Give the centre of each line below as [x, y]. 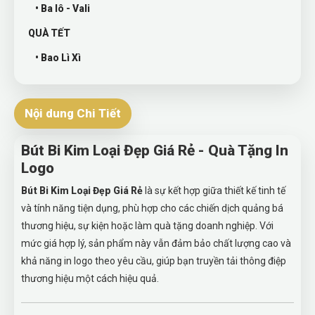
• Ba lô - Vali [63, 8]
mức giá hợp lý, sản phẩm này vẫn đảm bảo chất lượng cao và [156, 243]
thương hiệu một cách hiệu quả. [90, 278]
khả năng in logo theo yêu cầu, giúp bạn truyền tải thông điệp [154, 261]
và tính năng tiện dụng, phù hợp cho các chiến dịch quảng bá [152, 208]
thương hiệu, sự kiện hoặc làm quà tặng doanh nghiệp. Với [147, 226]
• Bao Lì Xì [58, 58]
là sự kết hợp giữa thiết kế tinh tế [214, 191]
